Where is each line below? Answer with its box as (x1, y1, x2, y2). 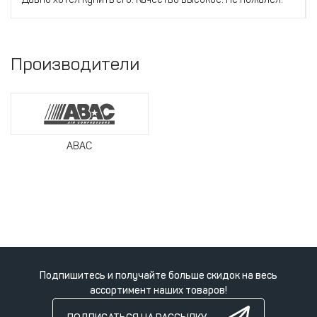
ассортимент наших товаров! (90, 284, 227, 296)
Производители (11, 52, 139, 75)
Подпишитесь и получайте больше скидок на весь (40, 269, 277, 282)
